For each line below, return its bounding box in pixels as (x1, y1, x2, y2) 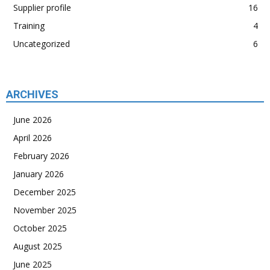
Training (13, 20, 45, 31)
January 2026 (13, 168, 64, 180)
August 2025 (13, 240, 62, 252)
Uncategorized (13, 38, 70, 49)
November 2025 (13, 204, 77, 216)
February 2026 (13, 150, 69, 162)
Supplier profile (13, 2, 71, 13)
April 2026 (13, 132, 52, 143)
